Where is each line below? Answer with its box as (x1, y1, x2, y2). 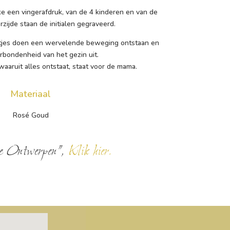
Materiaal (10, 87, 51, 100)
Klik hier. (68, 141, 112, 162)
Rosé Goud (12, 110, 49, 120)
